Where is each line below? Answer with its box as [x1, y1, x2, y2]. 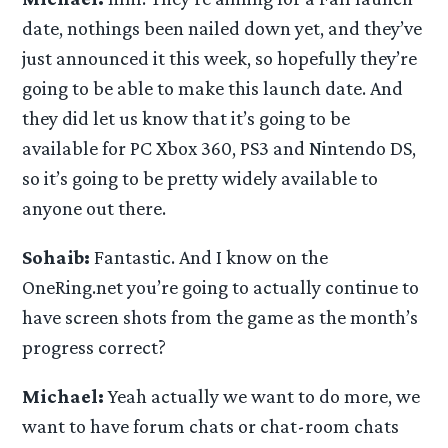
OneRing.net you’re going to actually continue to [22, 276, 420, 299]
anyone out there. [22, 197, 167, 220]
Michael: [22, 385, 105, 408]
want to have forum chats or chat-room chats [22, 415, 400, 438]
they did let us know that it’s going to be [22, 107, 351, 130]
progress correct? [22, 336, 167, 359]
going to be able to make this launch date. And [22, 77, 404, 100]
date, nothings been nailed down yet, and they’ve [22, 17, 423, 40]
